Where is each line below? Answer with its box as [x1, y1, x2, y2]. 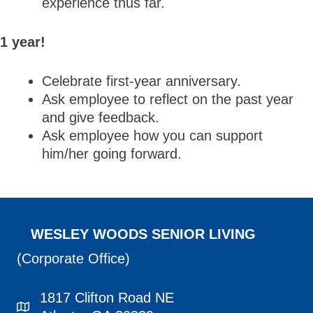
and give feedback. [42, 110, 159, 125]
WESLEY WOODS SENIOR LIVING [31, 226, 256, 242]
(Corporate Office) [17, 251, 130, 266]
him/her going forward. [42, 146, 182, 161]
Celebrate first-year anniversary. [42, 73, 241, 89]
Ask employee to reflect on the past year [42, 92, 293, 107]
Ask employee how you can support [42, 128, 263, 143]
